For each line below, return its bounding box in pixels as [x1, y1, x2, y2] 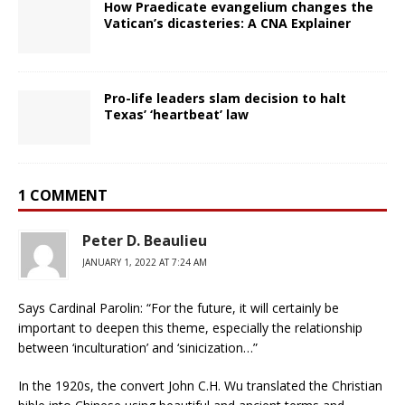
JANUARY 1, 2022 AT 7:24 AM [82, 255, 207, 268]
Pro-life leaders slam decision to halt [104, 89, 346, 107]
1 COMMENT [18, 184, 108, 205]
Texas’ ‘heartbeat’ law [104, 105, 249, 123]
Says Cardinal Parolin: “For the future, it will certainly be [18, 298, 339, 316]
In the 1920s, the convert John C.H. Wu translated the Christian [18, 376, 382, 394]
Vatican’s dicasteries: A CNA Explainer [104, 14, 351, 32]
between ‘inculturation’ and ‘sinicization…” [18, 338, 258, 356]
